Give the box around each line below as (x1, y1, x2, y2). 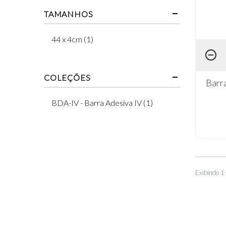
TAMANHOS (44, 9, 93, 19)
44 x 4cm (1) (51, 34, 93, 44)
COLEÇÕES (44, 72, 91, 82)
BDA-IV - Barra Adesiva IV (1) (51, 97, 153, 107)
